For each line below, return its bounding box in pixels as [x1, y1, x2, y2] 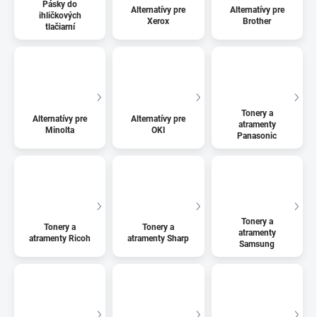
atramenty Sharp [127, 234, 190, 244]
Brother [243, 16, 272, 26]
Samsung [239, 239, 275, 250]
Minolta [45, 125, 75, 135]
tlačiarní [45, 21, 75, 32]
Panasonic [237, 130, 277, 141]
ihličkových [38, 10, 81, 21]
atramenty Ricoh [29, 234, 91, 244]
